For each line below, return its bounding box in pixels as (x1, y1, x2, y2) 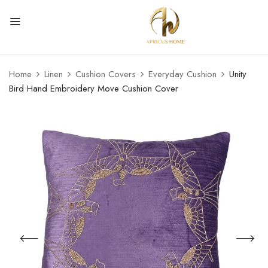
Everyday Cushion (148, 68, 217, 81)
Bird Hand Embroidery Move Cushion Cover (9, 82, 178, 96)
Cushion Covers (75, 68, 136, 81)
